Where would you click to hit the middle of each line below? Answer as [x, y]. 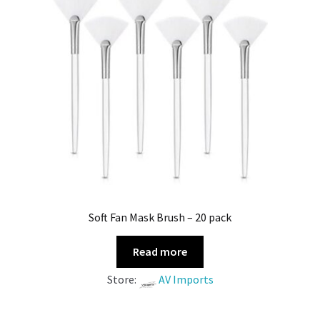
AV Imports [186, 279]
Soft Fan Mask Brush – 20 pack [160, 217]
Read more [160, 252]
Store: [122, 279]
